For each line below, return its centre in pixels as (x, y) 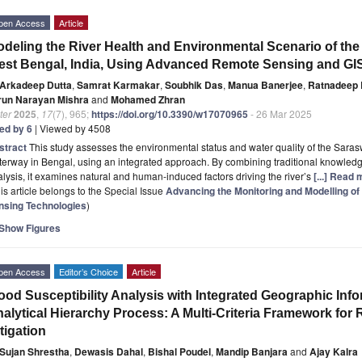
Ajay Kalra (334, 351)
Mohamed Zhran (148, 99)
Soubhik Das (194, 84)
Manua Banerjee (265, 84)
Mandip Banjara (252, 351)
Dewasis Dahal (109, 351)
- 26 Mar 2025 (280, 113)
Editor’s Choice (88, 271)
